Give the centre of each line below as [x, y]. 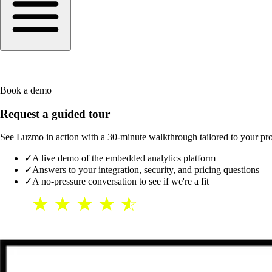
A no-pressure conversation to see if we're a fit [121, 182]
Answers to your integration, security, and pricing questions [146, 170]
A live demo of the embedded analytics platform [124, 158]
